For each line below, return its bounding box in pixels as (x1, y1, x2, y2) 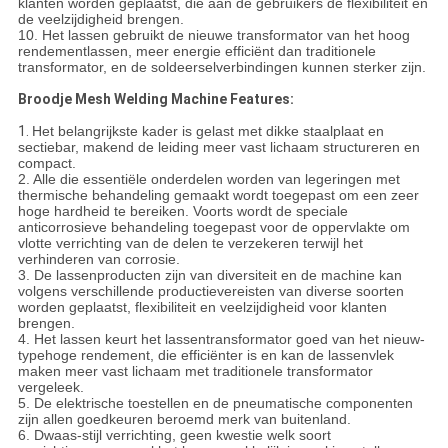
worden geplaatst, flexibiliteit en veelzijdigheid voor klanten (17, 299, 387, 316)
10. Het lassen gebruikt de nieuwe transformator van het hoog (17, 27, 410, 44)
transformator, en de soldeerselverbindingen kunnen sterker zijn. (17, 59, 426, 76)
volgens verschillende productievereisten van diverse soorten (17, 283, 404, 300)
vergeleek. (17, 379, 84, 396)
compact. (17, 155, 76, 172)
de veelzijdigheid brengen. (17, 11, 184, 28)
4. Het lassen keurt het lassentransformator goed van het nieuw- (17, 331, 425, 348)
